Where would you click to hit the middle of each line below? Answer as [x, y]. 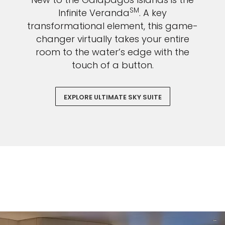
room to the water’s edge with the [113, 52]
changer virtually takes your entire [113, 39]
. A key [153, 13]
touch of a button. [113, 65]
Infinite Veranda [94, 13]
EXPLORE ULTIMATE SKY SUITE [113, 97]
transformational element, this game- [113, 26]
